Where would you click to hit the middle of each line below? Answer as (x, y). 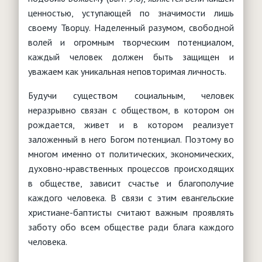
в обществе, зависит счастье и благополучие (131, 183)
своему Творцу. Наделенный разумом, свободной (131, 27)
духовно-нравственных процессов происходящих (131, 168)
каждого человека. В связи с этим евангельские (131, 197)
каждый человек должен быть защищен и (131, 56)
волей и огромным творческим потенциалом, (131, 42)
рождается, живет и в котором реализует (131, 124)
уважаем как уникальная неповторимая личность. (127, 71)
